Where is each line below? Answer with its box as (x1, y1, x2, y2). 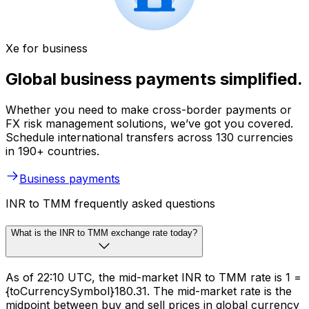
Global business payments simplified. (6, 69, 303, 90)
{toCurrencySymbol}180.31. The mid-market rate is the (6, 283, 292, 298)
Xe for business (6, 41, 88, 56)
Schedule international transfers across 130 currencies (6, 130, 293, 145)
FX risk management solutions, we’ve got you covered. (6, 117, 293, 131)
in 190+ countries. (6, 144, 99, 159)
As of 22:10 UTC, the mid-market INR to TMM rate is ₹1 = (6, 270, 301, 284)
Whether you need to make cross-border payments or (6, 103, 292, 117)
